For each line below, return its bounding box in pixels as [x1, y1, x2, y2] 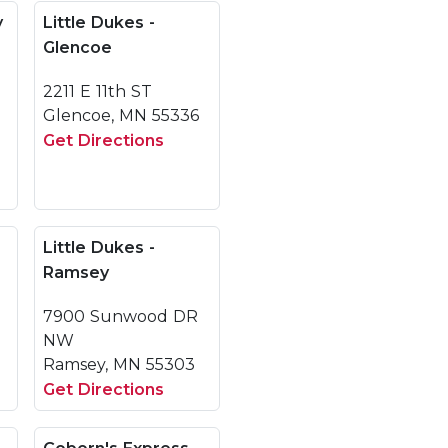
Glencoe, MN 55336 [43, 106, 199, 125]
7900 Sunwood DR [43, 307, 198, 326]
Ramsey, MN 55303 [43, 355, 195, 374]
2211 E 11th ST [43, 82, 152, 101]
